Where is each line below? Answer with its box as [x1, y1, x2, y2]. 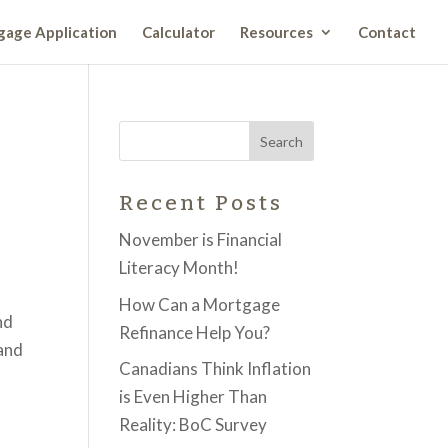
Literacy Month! [119, 257, 240, 278]
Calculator [142, 23, 215, 41]
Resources [240, 23, 313, 41]
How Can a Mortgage [119, 293, 281, 315]
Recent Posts [119, 190, 284, 216]
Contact [358, 23, 416, 41]
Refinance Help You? [119, 321, 271, 343]
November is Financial [119, 229, 283, 250]
